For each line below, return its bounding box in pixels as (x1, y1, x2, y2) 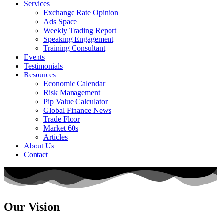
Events (24, 53, 45, 61)
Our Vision (4, 200, 60, 214)
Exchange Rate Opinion (43, 8, 118, 17)
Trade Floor (43, 115, 80, 123)
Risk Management (43, 88, 100, 97)
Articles (43, 133, 68, 141)
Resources (24, 71, 56, 79)
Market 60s (43, 124, 78, 132)
